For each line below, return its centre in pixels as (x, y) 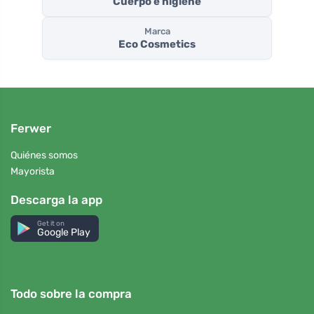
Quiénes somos (44, 156)
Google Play (64, 232)
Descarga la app (56, 199)
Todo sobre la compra (71, 293)
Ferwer (31, 129)
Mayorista (33, 171)
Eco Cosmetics (157, 45)
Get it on (51, 223)
